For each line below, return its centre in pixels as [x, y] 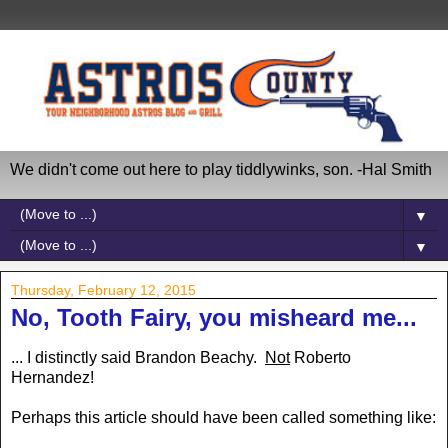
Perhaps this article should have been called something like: [223, 417]
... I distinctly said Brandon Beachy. [138, 357]
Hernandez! [52, 377]
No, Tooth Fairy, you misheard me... [214, 317]
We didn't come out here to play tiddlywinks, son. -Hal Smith [221, 169]
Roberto [320, 357]
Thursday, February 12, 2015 [103, 289]
